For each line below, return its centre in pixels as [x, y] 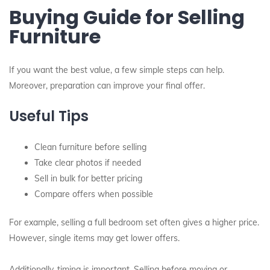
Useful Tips [49, 116]
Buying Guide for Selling [127, 17]
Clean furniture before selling [90, 147]
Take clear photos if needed [88, 163]
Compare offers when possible [94, 194]
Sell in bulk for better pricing [88, 178]
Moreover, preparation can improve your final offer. [107, 86]
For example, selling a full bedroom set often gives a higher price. [134, 222]
